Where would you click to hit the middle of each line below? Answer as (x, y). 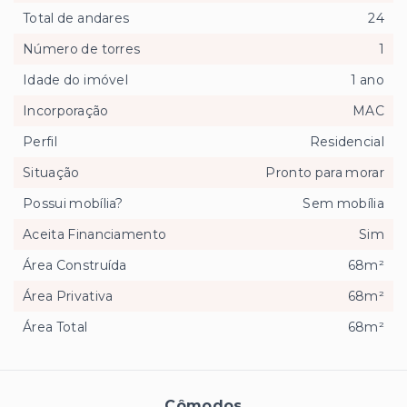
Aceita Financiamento (95, 234)
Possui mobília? (73, 203)
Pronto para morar (325, 172)
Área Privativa (68, 296)
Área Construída (75, 265)
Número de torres (82, 49)
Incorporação (66, 110)
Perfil (40, 141)
